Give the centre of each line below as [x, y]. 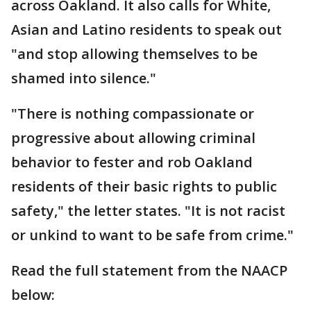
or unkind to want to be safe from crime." [152, 235]
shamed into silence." [84, 78]
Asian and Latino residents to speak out [146, 30]
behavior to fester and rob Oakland [132, 162]
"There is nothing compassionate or [133, 114]
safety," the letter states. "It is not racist [148, 211]
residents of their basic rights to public [144, 186]
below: [33, 295]
